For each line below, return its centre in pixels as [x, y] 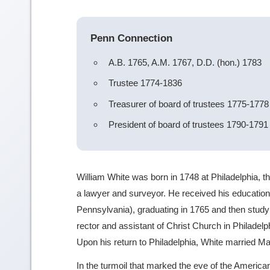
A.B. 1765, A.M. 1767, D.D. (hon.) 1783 [185, 62]
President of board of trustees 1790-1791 [188, 125]
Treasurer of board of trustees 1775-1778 [188, 104]
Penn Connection [131, 38]
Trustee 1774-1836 [145, 83]
